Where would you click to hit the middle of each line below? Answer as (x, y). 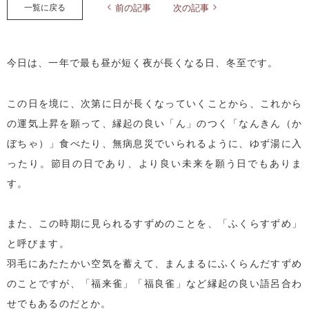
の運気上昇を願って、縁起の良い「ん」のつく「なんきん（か (154, 122)
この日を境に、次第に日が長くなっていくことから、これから (154, 102)
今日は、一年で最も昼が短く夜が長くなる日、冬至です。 (143, 62)
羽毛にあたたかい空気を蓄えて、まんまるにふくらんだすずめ (154, 263)
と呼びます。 (38, 243)
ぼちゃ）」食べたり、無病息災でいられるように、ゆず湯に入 (154, 142)
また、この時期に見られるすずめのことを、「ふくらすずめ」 (154, 223)
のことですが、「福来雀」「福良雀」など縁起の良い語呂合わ (154, 283)
